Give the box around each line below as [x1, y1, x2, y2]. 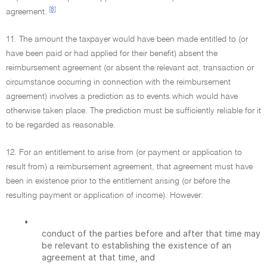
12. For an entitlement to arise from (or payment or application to [6, 148, 242, 157]
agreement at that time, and [42, 252, 155, 262]
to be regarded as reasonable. [6, 121, 116, 129]
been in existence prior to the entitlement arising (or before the [6, 177, 230, 185]
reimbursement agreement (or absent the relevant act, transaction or [6, 64, 254, 72]
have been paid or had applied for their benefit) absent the [6, 49, 218, 58]
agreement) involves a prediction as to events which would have [6, 92, 238, 101]
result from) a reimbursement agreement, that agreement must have [6, 163, 253, 171]
